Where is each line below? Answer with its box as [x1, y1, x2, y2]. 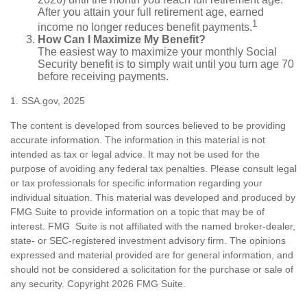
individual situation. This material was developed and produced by [10, 192, 295, 204]
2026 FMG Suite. [112, 278, 186, 290]
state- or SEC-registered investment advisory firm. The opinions [10, 235, 286, 247]
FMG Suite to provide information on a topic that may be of [10, 206, 265, 218]
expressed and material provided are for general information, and [10, 249, 293, 261]
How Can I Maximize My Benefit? [38, 34, 206, 46]
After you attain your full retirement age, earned [38, 6, 264, 18]
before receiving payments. [38, 71, 169, 83]
